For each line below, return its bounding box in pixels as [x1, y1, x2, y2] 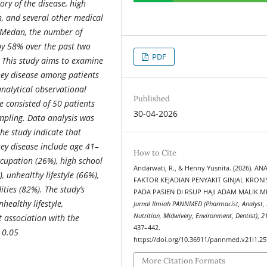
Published [133, 94, 170, 104]
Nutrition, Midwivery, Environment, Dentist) [133, 212, 258, 221]
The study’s [45, 183, 85, 195]
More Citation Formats [142, 255, 226, 266]
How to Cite [133, 148, 177, 159]
